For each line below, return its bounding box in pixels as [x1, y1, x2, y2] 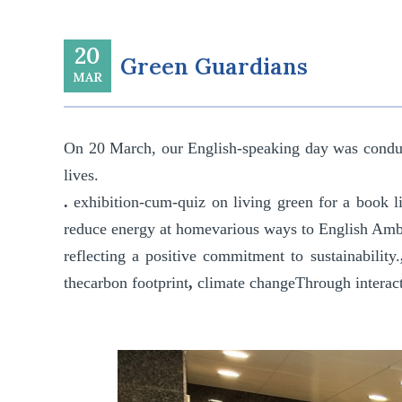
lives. [64, 166, 100, 185]
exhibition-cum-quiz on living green [74, 193, 313, 212]
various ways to [212, 220, 319, 239]
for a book [318, 193, 389, 212]
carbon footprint [83, 274, 189, 293]
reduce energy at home [64, 220, 213, 239]
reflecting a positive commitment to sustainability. [64, 247, 400, 266]
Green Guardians [120, 51, 309, 81]
